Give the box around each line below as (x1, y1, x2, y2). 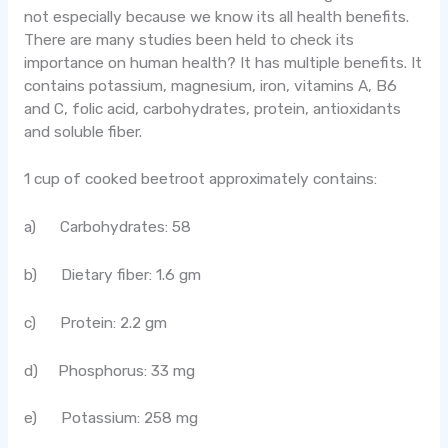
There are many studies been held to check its (23, 30, 354, 49)
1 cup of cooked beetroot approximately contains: (23, 170, 377, 189)
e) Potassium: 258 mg (23, 409, 198, 428)
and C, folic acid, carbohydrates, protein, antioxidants (23, 99, 401, 118)
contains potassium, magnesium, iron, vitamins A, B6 (23, 76, 397, 95)
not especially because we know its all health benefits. (23, 7, 409, 26)
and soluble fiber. (23, 122, 142, 141)
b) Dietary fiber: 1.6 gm (23, 265, 201, 284)
